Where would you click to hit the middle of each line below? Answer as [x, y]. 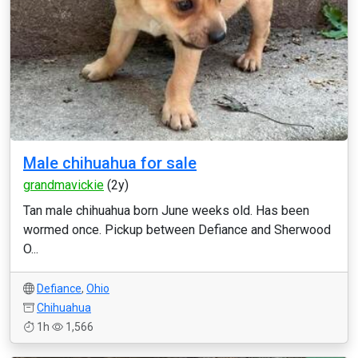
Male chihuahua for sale [110, 163]
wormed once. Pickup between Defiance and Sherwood [177, 230]
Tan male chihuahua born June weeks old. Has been [166, 211]
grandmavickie [64, 185]
